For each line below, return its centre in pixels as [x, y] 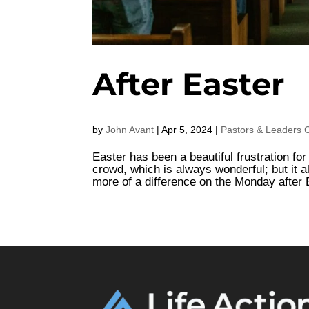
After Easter [189, 83]
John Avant [130, 129]
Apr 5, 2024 [187, 129]
